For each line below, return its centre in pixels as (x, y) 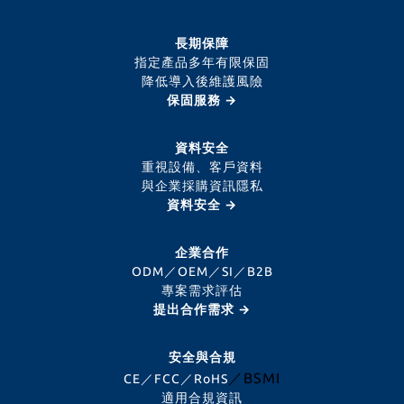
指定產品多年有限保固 (202, 62)
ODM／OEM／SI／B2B (202, 271)
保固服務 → (202, 100)
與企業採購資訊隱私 (202, 185)
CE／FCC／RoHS (176, 378)
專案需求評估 (202, 290)
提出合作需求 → (202, 309)
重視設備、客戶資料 (202, 166)
